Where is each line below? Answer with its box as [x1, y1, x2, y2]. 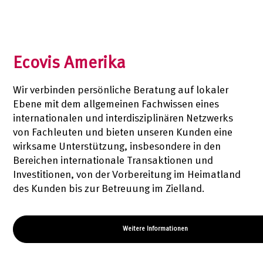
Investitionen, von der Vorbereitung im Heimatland [13, 170, 241, 180]
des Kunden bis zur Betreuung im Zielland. [13, 184, 205, 194]
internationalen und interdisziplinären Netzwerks [13, 113, 234, 124]
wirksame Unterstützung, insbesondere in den [13, 141, 221, 152]
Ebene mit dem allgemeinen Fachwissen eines [13, 99, 220, 110]
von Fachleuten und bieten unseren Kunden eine [13, 127, 233, 138]
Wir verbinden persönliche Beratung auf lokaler [13, 85, 229, 96]
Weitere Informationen [122, 226, 188, 232]
